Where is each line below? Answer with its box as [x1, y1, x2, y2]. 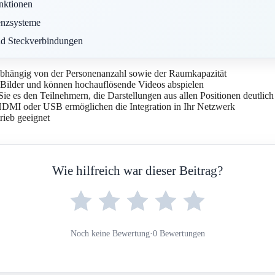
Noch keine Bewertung [70, 229, 150, 239]
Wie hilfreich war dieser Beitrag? [52, 163, 223, 179]
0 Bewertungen [152, 229, 205, 239]
